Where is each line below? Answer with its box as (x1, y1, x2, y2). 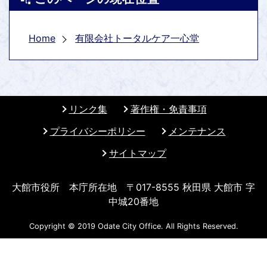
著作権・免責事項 (130, 103, 207, 115)
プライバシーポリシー (49, 125, 145, 137)
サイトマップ (109, 147, 166, 159)
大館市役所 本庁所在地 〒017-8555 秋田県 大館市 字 (12, 181, 255, 193)
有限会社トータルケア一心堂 (75, 32, 200, 44)
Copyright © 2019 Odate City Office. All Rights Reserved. (29, 222, 238, 231)
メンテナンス (168, 125, 226, 137)
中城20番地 (108, 195, 159, 207)
